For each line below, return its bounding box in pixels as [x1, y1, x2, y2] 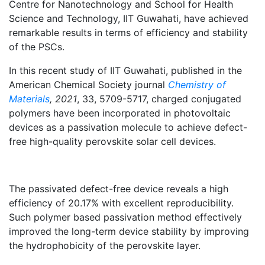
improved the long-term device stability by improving [9, 225, 249, 237]
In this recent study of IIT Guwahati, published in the [9, 64, 242, 76]
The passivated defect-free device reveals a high [9, 182, 228, 195]
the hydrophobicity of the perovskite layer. [9, 239, 201, 251]
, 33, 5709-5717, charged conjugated [77, 92, 241, 105]
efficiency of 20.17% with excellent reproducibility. [9, 196, 234, 209]
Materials [9, 92, 50, 105]
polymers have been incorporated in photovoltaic [9, 106, 231, 119]
